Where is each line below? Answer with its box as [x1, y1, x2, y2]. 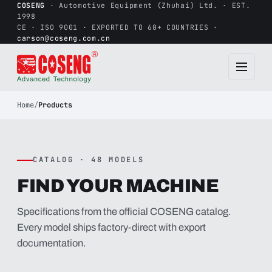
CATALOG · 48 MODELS [33, 155, 144, 165]
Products [38, 100, 72, 110]
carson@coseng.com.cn [17, 33, 110, 42]
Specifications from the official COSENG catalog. [17, 206, 231, 217]
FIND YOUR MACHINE [17, 176, 219, 195]
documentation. [17, 238, 86, 248]
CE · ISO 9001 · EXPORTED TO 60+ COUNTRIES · [17, 22, 218, 32]
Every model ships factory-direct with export [17, 222, 206, 233]
